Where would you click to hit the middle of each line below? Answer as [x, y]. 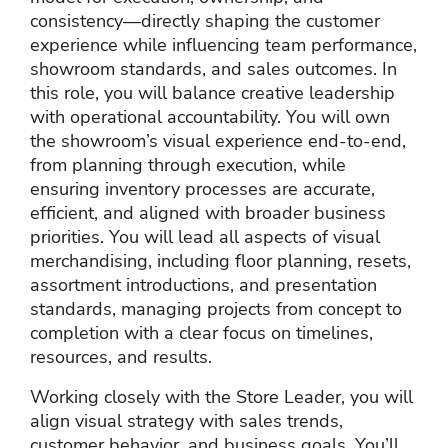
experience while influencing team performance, [223, 44]
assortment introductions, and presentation [203, 284]
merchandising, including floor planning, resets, [220, 260]
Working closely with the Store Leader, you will [221, 396]
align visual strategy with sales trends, [186, 420]
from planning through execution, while [188, 164]
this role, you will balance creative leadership [212, 92]
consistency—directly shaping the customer [205, 20]
